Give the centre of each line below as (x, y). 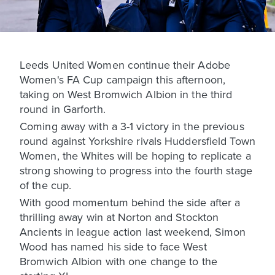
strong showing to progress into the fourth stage (136, 170)
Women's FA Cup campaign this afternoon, (122, 79)
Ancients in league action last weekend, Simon (133, 231)
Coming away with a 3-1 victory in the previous (132, 126)
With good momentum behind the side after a (130, 202)
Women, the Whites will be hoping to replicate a (135, 155)
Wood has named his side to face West (113, 246)
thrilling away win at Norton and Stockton (119, 217)
